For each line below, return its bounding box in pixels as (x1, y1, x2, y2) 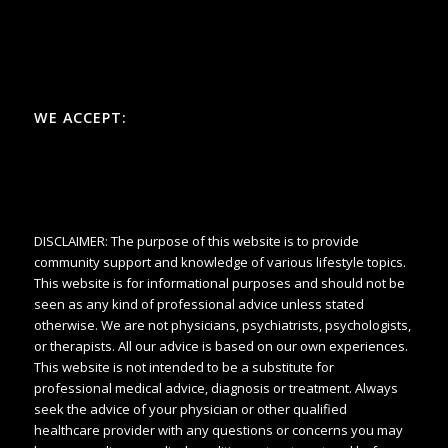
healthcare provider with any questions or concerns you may (33, 421, 403, 440)
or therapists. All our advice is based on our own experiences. (33, 337, 408, 356)
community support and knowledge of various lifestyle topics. (33, 253, 406, 272)
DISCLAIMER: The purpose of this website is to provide (33, 232, 359, 251)
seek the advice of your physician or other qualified (33, 400, 347, 419)
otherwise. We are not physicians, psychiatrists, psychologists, (33, 316, 411, 335)
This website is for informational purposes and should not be (33, 274, 405, 293)
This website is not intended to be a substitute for (33, 358, 334, 377)
